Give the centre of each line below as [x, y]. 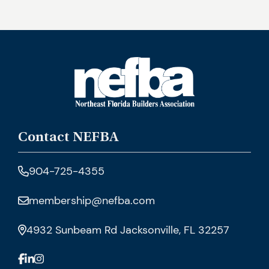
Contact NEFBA [68, 138]
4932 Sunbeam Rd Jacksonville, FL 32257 [128, 230]
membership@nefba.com [92, 201]
